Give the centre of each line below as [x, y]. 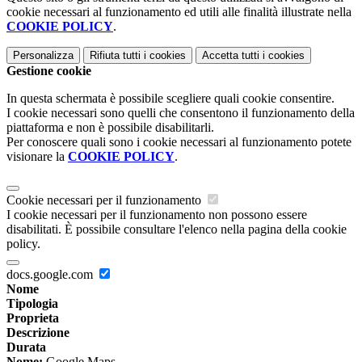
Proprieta [33, 318]
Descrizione [38, 333]
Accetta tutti [231, 56]
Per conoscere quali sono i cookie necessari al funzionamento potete [179, 142]
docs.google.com [51, 275]
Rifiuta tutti [115, 56]
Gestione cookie [49, 71]
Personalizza [43, 56]
